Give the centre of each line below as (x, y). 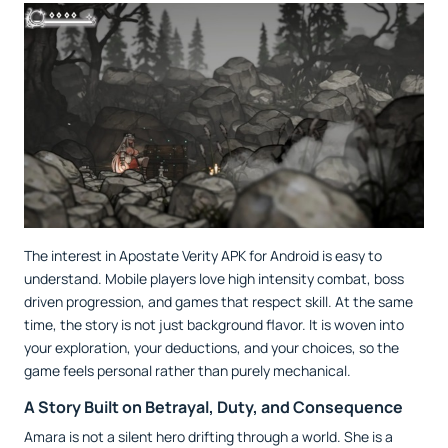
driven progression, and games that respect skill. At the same (218, 301)
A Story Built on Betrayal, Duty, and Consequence (213, 406)
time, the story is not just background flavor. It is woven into (214, 324)
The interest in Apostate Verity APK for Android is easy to (203, 255)
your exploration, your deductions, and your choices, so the (211, 347)
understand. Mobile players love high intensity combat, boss (214, 278)
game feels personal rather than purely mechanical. (187, 370)
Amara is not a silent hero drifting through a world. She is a (208, 436)
